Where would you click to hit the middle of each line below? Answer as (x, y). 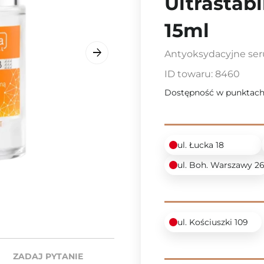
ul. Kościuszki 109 (213, 222)
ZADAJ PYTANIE (48, 256)
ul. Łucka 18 (201, 145)
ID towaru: (190, 74)
